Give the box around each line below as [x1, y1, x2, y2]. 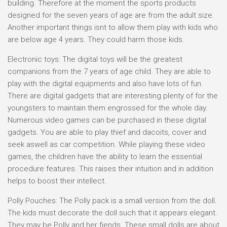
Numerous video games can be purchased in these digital [8, 116, 206, 125]
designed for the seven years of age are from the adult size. [8, 11, 214, 20]
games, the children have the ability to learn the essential [8, 152, 202, 161]
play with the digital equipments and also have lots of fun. [8, 79, 203, 88]
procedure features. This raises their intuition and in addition [8, 164, 213, 173]
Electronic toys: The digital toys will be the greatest [8, 55, 182, 64]
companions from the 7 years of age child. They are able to [8, 67, 211, 76]
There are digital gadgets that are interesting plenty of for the [8, 91, 218, 100]
